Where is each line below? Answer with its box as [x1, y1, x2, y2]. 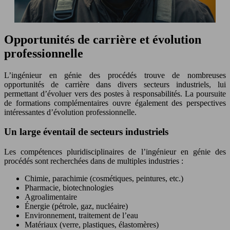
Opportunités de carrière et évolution [4, 32, 201, 46]
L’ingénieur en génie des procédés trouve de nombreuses [4, 70, 226, 80]
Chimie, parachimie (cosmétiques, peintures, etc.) [25, 174, 183, 183]
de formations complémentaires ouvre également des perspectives [4, 98, 226, 107]
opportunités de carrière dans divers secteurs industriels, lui [4, 80, 226, 89]
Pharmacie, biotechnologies [25, 183, 113, 192]
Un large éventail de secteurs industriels [4, 126, 168, 138]
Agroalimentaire [25, 193, 77, 201]
